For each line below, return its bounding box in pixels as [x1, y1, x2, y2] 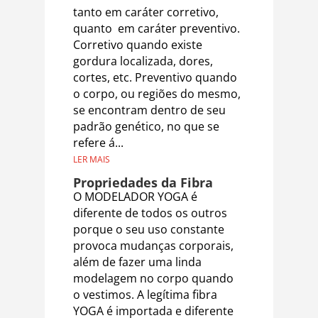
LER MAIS [72, 153, 110, 165]
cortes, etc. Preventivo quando [72, 69, 237, 85]
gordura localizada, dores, [72, 53, 213, 69]
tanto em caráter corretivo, [72, 4, 219, 20]
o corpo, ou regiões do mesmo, [72, 85, 241, 102]
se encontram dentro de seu [72, 102, 226, 118]
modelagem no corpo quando [72, 270, 234, 286]
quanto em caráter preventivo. [72, 20, 240, 36]
